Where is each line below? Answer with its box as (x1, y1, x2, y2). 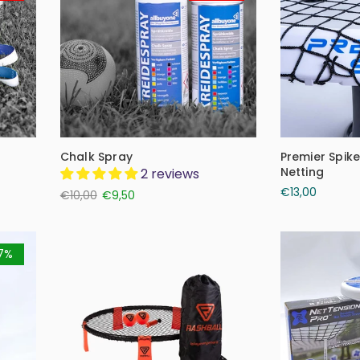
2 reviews (140, 164, 199, 183)
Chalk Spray (59, 148, 133, 165)
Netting (280, 163, 324, 180)
